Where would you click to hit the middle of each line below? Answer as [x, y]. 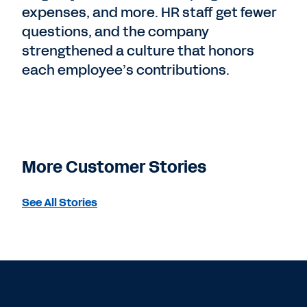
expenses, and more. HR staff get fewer [149, 12]
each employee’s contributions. [126, 70]
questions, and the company [115, 32]
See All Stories [60, 202]
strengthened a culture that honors [138, 51]
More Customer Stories [114, 167]
